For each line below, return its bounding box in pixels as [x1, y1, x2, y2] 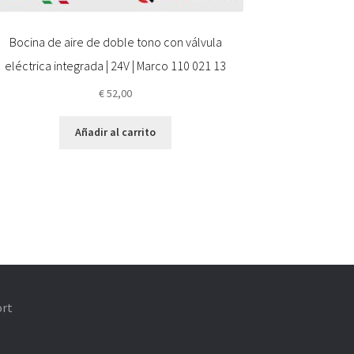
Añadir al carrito [75, 125, 156, 140]
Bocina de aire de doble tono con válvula [9, 33, 222, 50]
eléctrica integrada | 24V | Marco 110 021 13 [5, 57, 227, 73]
